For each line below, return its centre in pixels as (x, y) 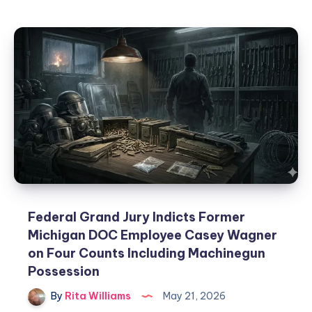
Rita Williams (97, 296)
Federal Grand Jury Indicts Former (136, 217)
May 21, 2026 (193, 296)
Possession (64, 271)
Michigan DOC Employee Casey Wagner (153, 235)
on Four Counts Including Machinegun (147, 253)
